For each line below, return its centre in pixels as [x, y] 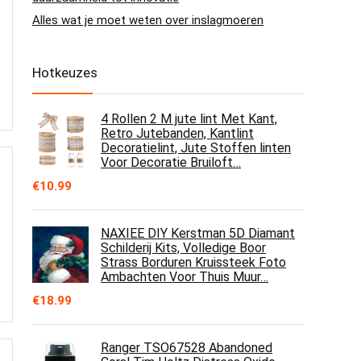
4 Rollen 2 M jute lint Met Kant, [189, 119]
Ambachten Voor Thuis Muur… [185, 277]
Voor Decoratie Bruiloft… [171, 162]
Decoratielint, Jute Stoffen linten [196, 148]
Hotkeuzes [65, 73]
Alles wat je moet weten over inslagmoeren [148, 20]
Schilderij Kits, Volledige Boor [183, 248]
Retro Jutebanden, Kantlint [177, 133]
